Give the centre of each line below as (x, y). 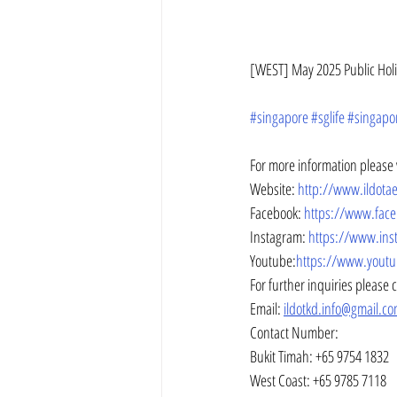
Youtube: (273, 260)
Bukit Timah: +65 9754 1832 (319, 356)
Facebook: (277, 212)
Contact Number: (294, 332)
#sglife (328, 117)
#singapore (279, 117)
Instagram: (279, 236)
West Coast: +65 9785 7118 (318, 380)
